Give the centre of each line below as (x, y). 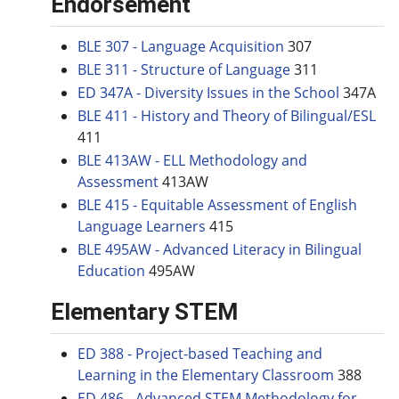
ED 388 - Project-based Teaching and (200, 354)
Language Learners (142, 226)
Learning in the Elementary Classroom (206, 375)
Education (111, 271)
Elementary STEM (144, 312)
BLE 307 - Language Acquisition (181, 46)
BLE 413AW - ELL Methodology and (192, 160)
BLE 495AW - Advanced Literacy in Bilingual (220, 249)
